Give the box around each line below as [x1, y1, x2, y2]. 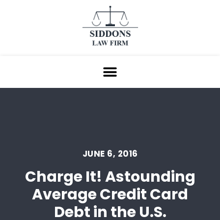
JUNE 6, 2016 [82, 148, 138, 160]
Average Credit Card [32, 184, 188, 205]
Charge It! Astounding [25, 166, 195, 188]
